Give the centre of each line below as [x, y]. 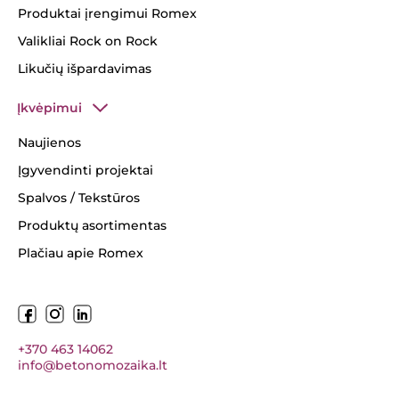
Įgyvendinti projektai [85, 171]
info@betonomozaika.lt [93, 366]
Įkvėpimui [49, 108]
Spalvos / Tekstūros [79, 198]
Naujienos [49, 143]
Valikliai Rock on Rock [88, 41]
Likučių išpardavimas [85, 69]
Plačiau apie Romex [81, 253]
